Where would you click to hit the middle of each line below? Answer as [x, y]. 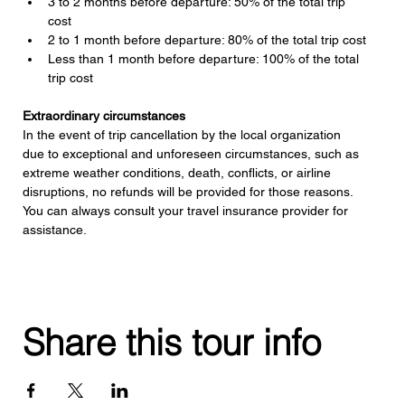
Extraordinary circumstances [104, 115]
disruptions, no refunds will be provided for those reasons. [189, 191]
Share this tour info [171, 342]
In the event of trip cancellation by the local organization [183, 134]
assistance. [54, 229]
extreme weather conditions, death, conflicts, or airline [178, 172]
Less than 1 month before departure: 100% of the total [205, 58]
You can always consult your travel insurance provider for [187, 210]
